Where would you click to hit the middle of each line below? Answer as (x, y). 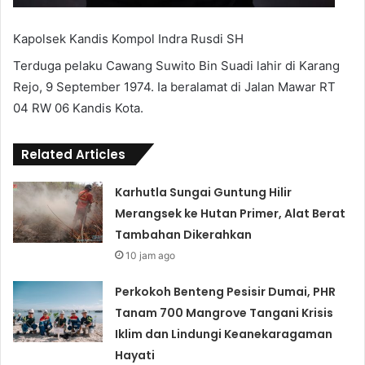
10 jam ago (151, 256)
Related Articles (73, 155)
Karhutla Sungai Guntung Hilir (204, 193)
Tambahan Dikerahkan (184, 235)
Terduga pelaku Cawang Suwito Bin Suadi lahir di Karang (176, 66)
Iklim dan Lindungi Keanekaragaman (224, 334)
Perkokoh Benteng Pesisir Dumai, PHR (226, 292)
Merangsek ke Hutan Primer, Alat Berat (231, 214)
